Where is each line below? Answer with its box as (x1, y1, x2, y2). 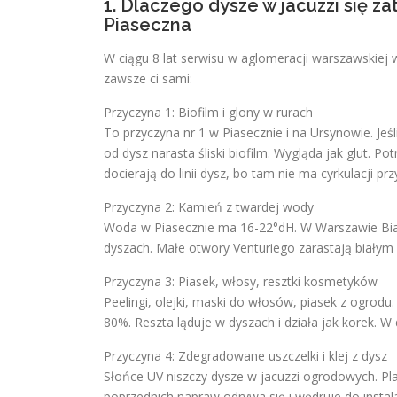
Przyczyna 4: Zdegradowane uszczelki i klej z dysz (104, 347, 387, 364)
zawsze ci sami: (104, 70, 192, 87)
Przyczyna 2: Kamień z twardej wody (104, 198, 314, 215)
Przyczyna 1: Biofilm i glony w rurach (104, 104, 313, 121)
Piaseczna (104, 14, 191, 35)
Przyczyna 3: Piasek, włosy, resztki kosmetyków (104, 273, 378, 290)
